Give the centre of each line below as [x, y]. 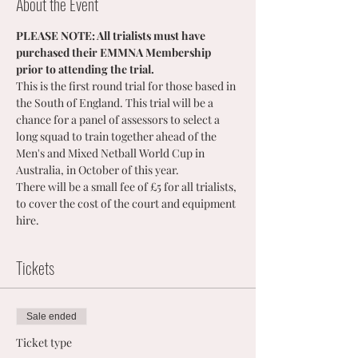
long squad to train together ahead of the [117, 136]
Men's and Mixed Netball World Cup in [111, 153]
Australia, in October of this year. [99, 170]
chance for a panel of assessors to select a [119, 119]
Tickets [35, 268]
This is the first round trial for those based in [127, 86]
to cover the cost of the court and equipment [127, 203]
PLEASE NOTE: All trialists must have [112, 36]
